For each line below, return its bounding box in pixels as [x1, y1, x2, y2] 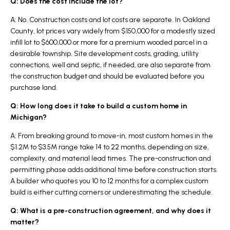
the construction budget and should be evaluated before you [10, 71, 204, 81]
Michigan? [10, 112, 47, 122]
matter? [10, 217, 39, 226]
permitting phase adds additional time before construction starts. [10, 165, 218, 174]
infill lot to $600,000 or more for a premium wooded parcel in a [10, 37, 207, 47]
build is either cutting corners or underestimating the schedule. [10, 187, 213, 197]
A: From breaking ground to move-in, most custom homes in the [10, 131, 213, 140]
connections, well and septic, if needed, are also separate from [10, 60, 210, 69]
